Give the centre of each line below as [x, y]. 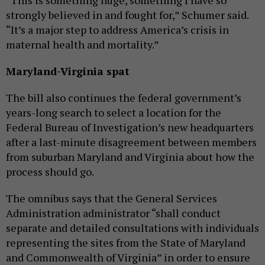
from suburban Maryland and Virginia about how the [130, 157]
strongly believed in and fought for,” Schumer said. [127, 15]
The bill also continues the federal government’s [124, 98]
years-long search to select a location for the [114, 113]
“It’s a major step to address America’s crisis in [117, 30]
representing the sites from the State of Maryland [126, 243]
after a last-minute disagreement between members [131, 142]
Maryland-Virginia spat [68, 71]
